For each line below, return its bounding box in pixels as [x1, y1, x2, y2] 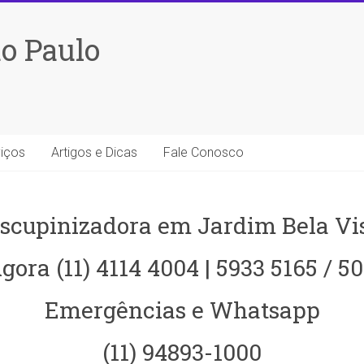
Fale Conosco [163, 145, 244, 160]
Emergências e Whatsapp [44, 295, 320, 325]
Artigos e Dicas [51, 145, 137, 160]
